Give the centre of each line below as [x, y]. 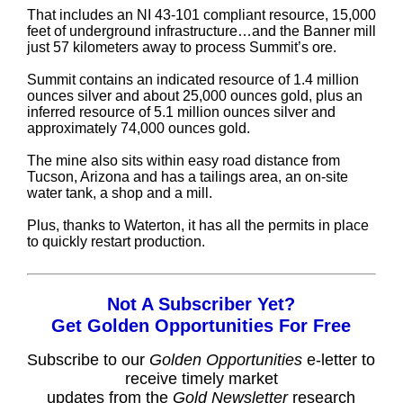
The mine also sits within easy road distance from [183, 161]
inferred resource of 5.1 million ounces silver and [181, 112]
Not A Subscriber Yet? [201, 304]
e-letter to [339, 360]
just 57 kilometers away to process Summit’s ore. [181, 47]
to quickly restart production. [116, 242]
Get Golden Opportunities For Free [201, 326]
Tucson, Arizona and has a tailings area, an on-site [187, 177]
